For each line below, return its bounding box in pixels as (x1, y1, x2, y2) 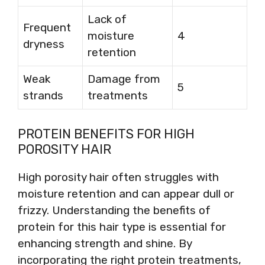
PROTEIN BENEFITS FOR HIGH (18, 125, 195, 142)
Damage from (88, 72, 160, 86)
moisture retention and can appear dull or (18, 186, 234, 201)
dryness (23, 37, 64, 51)
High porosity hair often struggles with (18, 170, 219, 184)
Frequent (23, 21, 71, 34)
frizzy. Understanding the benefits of (18, 203, 211, 217)
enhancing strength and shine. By (18, 236, 192, 250)
